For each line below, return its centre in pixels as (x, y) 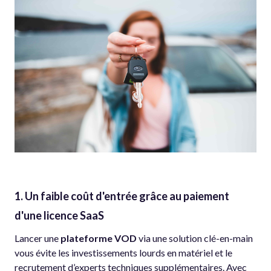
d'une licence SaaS (59, 215)
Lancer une (38, 238)
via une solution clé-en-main (195, 238)
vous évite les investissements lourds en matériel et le (123, 252)
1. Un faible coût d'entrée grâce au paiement (122, 196)
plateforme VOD (99, 238)
